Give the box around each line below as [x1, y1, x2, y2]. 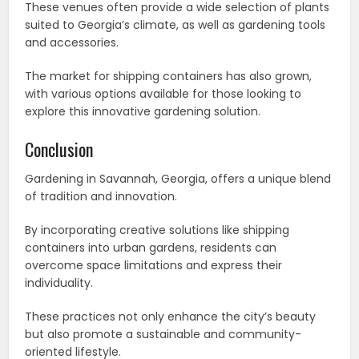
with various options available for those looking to [25, 85, 302, 102]
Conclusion [25, 135, 94, 162]
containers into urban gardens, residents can [25, 239, 277, 256]
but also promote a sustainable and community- [25, 325, 302, 342]
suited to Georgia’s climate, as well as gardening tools [25, 16, 326, 33]
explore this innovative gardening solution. [25, 103, 261, 119]
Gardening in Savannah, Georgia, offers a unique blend [25, 170, 332, 187]
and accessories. [25, 34, 119, 50]
